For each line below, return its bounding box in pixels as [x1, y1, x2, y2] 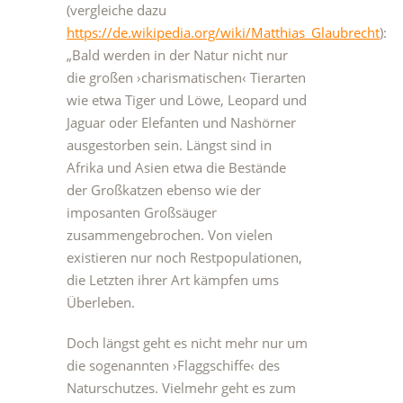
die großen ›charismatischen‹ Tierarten [67, 68, 306, 86]
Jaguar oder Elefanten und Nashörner [67, 113, 296, 131]
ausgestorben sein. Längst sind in [67, 136, 272, 154]
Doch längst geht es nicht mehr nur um [67, 334, 308, 352]
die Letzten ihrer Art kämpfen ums [67, 271, 279, 289]
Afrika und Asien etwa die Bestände [67, 158, 286, 176]
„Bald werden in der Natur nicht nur [67, 46, 288, 64]
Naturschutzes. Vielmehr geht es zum [67, 379, 296, 397]
